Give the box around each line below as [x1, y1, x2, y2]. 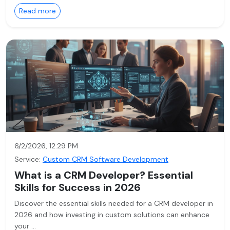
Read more [19, 6, 56, 15]
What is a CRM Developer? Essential [14, 168, 193, 182]
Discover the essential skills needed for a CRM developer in [14, 199, 213, 208]
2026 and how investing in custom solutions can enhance [14, 210, 209, 219]
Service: [14, 155, 41, 164]
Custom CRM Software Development [43, 155, 168, 164]
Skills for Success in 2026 [14, 181, 141, 194]
